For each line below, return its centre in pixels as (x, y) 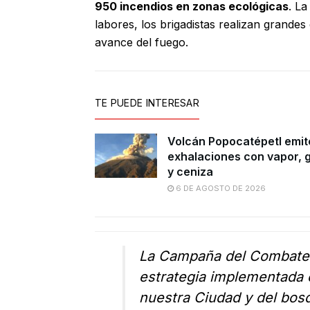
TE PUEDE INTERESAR (147, 103)
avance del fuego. (142, 43)
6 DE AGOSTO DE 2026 (220, 189)
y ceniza (190, 172)
